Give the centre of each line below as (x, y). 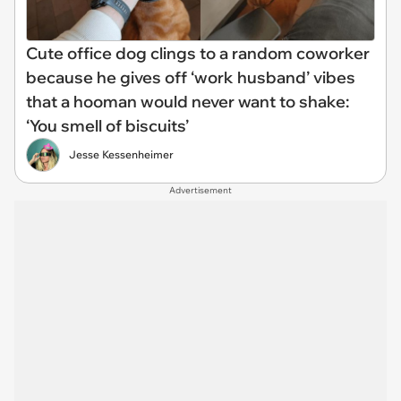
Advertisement (200, 190)
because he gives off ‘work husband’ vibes (191, 77)
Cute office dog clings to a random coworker (198, 53)
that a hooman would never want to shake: (188, 101)
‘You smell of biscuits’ (107, 125)
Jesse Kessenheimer (121, 154)
